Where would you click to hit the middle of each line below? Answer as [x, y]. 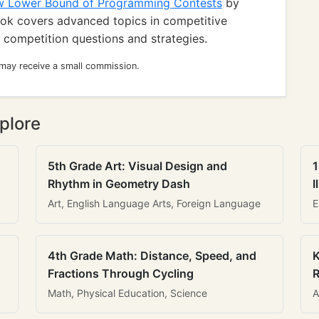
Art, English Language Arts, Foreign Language [154, 203]
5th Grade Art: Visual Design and [137, 166]
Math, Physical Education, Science [127, 293]
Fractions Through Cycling [121, 273]
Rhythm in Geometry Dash [119, 184]
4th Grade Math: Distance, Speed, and [152, 256]
